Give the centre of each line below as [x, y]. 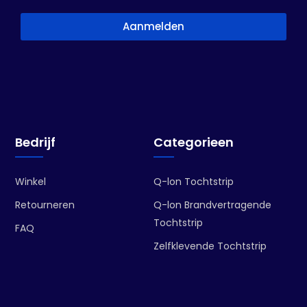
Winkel [31, 181]
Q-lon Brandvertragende [212, 205]
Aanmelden [153, 27]
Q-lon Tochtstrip [194, 181]
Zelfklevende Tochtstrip [210, 246]
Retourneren [45, 205]
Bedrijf [36, 142]
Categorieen [194, 142]
